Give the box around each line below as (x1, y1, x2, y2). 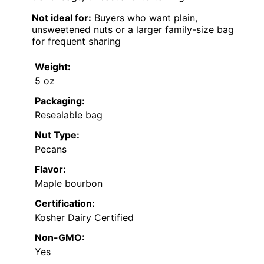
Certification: (35, 197, 95, 210)
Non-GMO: (35, 232, 85, 244)
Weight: (35, 61, 71, 73)
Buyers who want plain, (91, 12, 197, 24)
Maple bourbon (35, 177, 103, 190)
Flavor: (35, 163, 66, 176)
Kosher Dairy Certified (35, 212, 134, 224)
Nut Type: (35, 129, 80, 141)
